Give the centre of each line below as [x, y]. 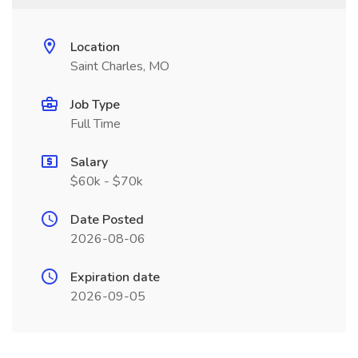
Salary [89, 162]
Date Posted [107, 220]
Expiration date [115, 277]
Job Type [95, 105]
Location [95, 47]
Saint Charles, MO [120, 66]
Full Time [95, 124]
